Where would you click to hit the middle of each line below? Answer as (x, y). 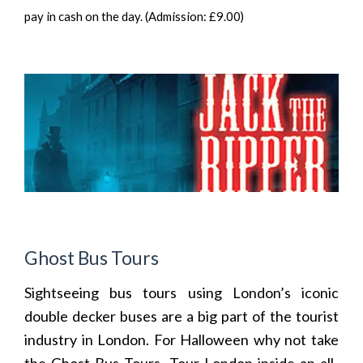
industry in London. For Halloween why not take (181, 340)
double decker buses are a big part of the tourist (181, 316)
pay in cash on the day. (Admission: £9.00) (134, 17)
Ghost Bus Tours (92, 258)
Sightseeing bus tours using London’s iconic (181, 293)
